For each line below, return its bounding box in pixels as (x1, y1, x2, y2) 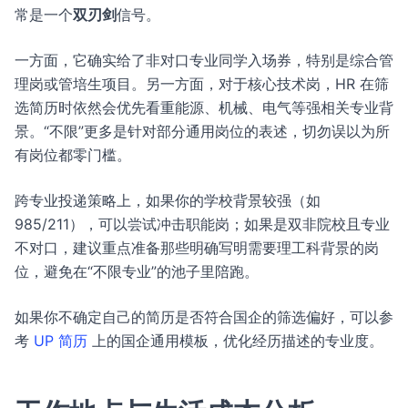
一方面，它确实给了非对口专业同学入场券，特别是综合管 (15, 51, 393, 69)
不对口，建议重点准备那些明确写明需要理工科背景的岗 (15, 239, 379, 257)
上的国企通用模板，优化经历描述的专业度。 (87, 331, 383, 350)
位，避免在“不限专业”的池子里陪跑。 (15, 262, 259, 280)
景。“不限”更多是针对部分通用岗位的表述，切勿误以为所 (15, 122, 390, 140)
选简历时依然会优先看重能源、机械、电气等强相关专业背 (15, 98, 393, 117)
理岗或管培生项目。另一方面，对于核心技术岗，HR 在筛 (15, 75, 389, 93)
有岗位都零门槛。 (15, 146, 131, 164)
